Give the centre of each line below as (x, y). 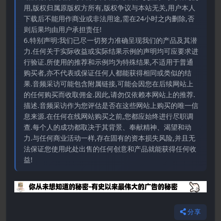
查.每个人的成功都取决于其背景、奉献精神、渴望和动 (108, 127)
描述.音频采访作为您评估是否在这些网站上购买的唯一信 (111, 106)
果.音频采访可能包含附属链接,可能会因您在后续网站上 (109, 84)
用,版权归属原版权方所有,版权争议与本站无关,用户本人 (110, 8)
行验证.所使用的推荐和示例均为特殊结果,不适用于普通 (109, 62)
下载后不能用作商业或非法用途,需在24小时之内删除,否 (109, 19)
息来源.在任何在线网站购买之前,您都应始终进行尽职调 (109, 116)
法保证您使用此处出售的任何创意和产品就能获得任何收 (110, 149)
